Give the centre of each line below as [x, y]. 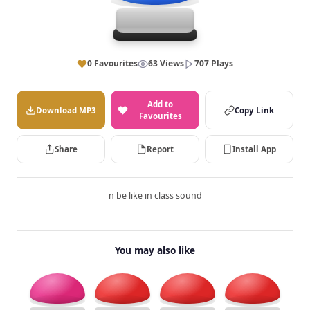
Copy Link [254, 110]
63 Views [166, 63]
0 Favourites [112, 63]
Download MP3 [66, 110]
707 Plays [214, 63]
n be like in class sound [155, 195]
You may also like [155, 250]
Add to [160, 104]
